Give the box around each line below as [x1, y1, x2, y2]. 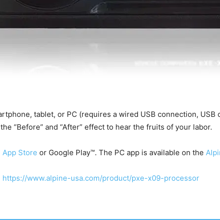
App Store [2, 148, 37, 158]
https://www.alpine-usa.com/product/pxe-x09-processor [2, 173, 199, 183]
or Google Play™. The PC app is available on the [37, 148, 206, 158]
